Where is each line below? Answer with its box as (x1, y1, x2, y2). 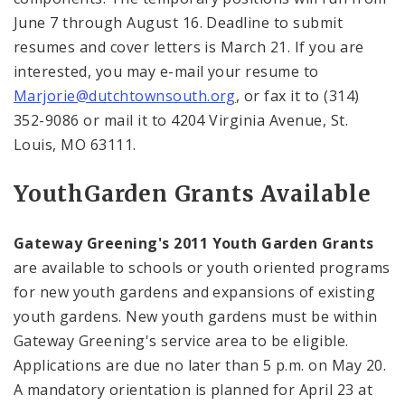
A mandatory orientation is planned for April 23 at (14, 380, 373, 400)
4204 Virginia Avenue (171, 110, 323, 130)
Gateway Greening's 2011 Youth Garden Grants (14, 233, 374, 253)
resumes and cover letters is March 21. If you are (14, 37, 364, 57)
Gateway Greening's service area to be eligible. (14, 331, 349, 351)
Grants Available (167, 180, 372, 208)
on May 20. (304, 355, 386, 375)
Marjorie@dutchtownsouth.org (14, 86, 236, 106)
